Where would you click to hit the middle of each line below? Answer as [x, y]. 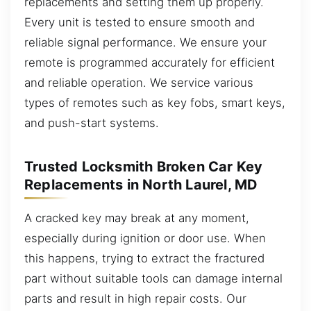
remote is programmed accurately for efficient [150, 62]
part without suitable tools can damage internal [153, 278]
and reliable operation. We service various [139, 82]
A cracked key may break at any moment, [137, 218]
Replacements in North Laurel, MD [141, 185]
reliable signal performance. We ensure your [145, 42]
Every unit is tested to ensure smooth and [140, 22]
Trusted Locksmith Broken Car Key [144, 167]
